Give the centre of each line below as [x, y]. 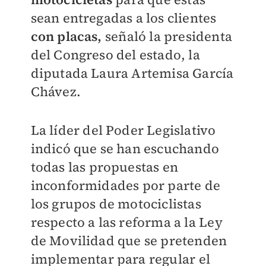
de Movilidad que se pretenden [129, 240]
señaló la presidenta [168, 36]
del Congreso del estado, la [115, 55]
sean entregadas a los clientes [123, 18]
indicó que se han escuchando [125, 148]
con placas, [68, 36]
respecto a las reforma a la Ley [126, 222]
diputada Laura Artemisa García [132, 73]
